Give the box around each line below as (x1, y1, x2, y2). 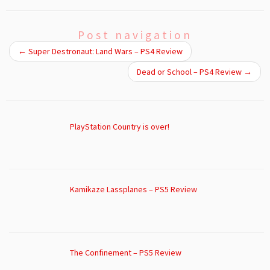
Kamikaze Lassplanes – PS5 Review (69, 184, 197, 195)
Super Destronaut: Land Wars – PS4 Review (27, 45, 183, 57)
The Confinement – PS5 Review (69, 247, 181, 259)
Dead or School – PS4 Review (137, 66, 243, 77)
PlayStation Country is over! (69, 121, 169, 132)
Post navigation (78, 27, 192, 42)
